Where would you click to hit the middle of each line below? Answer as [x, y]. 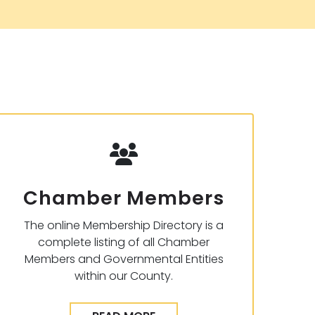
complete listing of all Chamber [124, 242]
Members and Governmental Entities [124, 259]
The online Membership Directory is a [124, 225]
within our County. [124, 276]
